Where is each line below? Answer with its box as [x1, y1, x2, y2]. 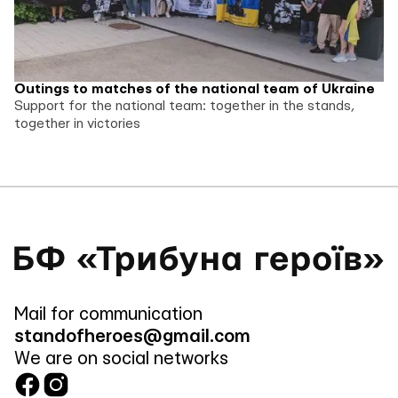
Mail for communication [13, 305, 203, 323]
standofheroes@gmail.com [13, 327, 251, 346]
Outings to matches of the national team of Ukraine [13, 82, 375, 96]
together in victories [13, 116, 140, 131]
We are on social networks [13, 349, 228, 368]
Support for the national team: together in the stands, [13, 99, 355, 113]
